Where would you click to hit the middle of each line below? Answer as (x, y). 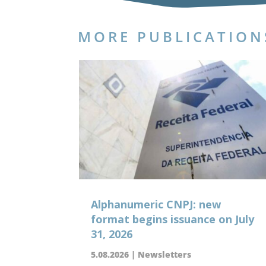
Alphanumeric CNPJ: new (156, 204)
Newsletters (165, 254)
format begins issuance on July (173, 219)
